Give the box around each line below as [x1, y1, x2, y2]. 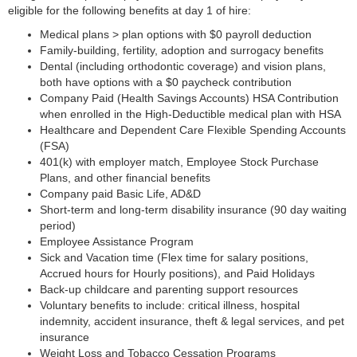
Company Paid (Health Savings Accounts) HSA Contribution [40, 92, 339, 104]
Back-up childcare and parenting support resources [40, 283, 298, 296]
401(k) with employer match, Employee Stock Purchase [40, 155, 319, 168]
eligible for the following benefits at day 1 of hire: [8, 4, 251, 17]
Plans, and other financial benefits [40, 171, 210, 184]
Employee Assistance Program [40, 235, 194, 248]
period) [40, 219, 76, 232]
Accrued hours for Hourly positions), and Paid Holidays [40, 267, 315, 280]
